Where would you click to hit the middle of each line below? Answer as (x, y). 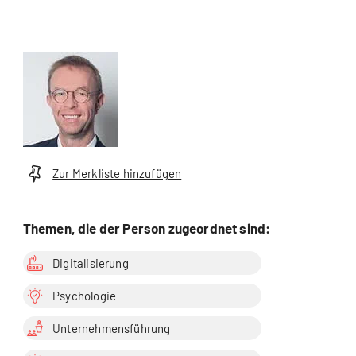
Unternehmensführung (112, 329)
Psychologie (85, 296)
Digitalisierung (91, 263)
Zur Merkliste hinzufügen (117, 174)
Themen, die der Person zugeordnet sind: (147, 228)
